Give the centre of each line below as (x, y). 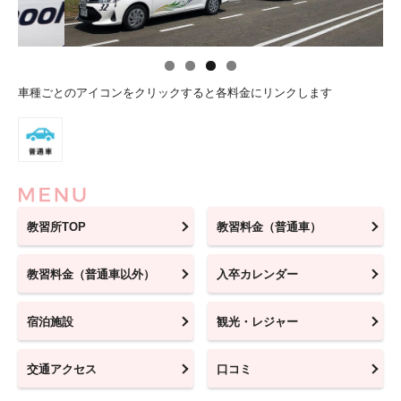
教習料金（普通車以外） (91, 274)
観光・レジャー (258, 321)
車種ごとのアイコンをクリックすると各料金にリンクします (175, 92)
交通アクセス (62, 369)
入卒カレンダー (258, 274)
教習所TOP (56, 226)
